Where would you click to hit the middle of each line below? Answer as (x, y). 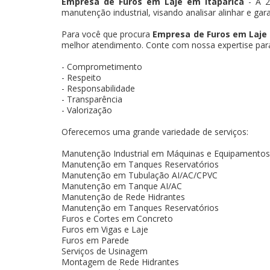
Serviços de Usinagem (105, 251)
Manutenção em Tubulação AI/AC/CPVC (140, 175)
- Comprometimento (102, 66)
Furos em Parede (95, 240)
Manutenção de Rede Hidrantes (123, 196)
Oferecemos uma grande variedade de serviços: (155, 131)
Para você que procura (107, 34)
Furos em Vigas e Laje (105, 229)
